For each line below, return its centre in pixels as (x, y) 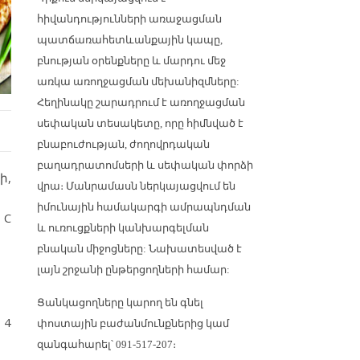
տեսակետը (128, 123)
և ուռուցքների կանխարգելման (123, 227)
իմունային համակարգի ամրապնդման (144, 207)
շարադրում (127, 102)
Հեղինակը (66, 102)
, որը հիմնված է (202, 123)
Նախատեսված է (195, 248)
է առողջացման (202, 102)
